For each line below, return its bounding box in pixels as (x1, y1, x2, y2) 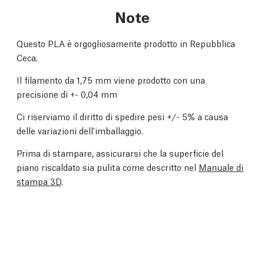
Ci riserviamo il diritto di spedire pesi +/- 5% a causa (16, 110, 228, 123)
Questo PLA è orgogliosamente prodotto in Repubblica (16, 37, 235, 49)
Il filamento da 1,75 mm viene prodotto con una (16, 74, 205, 86)
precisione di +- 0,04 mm (16, 88, 117, 100)
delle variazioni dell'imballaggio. (16, 124, 143, 137)
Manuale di (199, 161, 243, 173)
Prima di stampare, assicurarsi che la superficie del (16, 147, 223, 159)
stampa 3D (16, 175, 61, 187)
